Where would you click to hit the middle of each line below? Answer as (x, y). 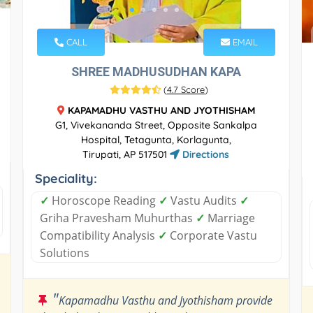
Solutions (64, 253)
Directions (205, 154)
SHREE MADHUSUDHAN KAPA (156, 71)
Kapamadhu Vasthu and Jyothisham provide (165, 300)
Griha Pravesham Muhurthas (117, 218)
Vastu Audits (203, 200)
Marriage (230, 218)
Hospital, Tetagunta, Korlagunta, (156, 139)
